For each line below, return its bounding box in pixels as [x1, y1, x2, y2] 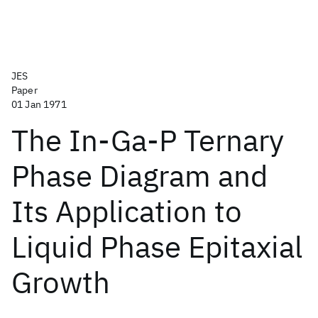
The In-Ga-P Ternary [11, 121, 284, 160]
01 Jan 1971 [11, 98, 67, 111]
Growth [11, 263, 110, 302]
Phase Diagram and [11, 156, 268, 195]
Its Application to [11, 192, 242, 231]
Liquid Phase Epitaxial [11, 227, 302, 266]
